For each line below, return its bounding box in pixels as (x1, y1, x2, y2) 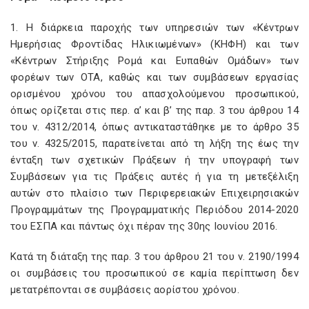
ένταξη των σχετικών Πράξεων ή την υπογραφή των (10, 154, 299, 166)
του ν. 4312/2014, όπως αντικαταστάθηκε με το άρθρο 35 (10, 121, 299, 133)
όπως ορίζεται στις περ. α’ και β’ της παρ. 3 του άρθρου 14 (10, 104, 299, 117)
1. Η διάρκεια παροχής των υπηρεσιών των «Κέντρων (10, 21, 299, 34)
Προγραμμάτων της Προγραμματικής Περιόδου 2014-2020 (10, 203, 299, 216)
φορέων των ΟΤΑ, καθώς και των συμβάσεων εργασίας (10, 71, 299, 83)
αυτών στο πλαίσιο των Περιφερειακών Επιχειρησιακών (10, 187, 299, 199)
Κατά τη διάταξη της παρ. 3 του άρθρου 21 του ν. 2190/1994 (10, 250, 299, 263)
